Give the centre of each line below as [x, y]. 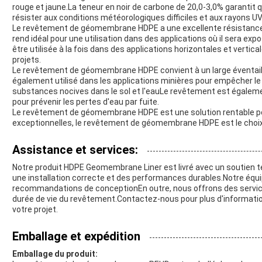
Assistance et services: [75, 149]
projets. [27, 59]
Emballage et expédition [76, 236]
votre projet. [35, 209]
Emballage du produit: [55, 254]
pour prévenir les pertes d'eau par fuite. [86, 101]
